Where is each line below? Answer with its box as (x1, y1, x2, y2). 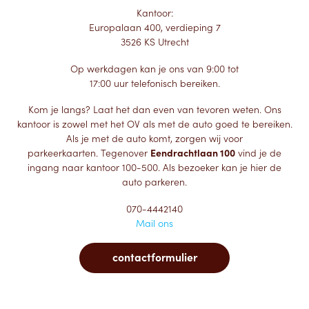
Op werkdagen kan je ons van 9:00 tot (70, 62, 239, 75)
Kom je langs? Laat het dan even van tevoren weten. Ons (28, 103, 281, 117)
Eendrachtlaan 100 (150, 147, 235, 160)
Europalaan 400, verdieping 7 (88, 21, 221, 34)
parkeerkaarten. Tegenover (28, 147, 150, 160)
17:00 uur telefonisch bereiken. (89, 77, 220, 90)
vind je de (235, 147, 281, 160)
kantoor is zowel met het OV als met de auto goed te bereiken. (17, 118, 292, 131)
